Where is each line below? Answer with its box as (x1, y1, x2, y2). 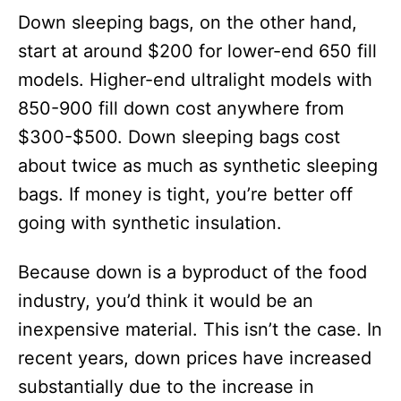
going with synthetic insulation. (18, 212, 282, 234)
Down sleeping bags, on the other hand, (18, 12, 357, 33)
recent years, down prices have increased (18, 347, 371, 369)
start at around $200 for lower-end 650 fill (18, 40, 377, 62)
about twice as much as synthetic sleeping (18, 155, 378, 176)
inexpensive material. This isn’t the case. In (18, 319, 382, 340)
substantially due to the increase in (18, 376, 314, 397)
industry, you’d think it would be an (18, 290, 313, 311)
